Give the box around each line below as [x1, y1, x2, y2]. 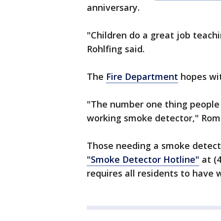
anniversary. [87, 1, 140, 13]
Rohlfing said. [87, 43, 145, 55]
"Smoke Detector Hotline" [87, 153, 199, 165]
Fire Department [106, 71, 178, 82]
